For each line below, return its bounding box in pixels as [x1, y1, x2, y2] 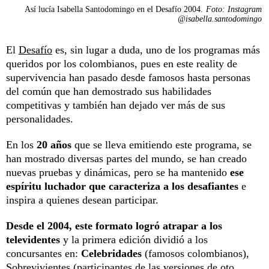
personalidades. [6, 112, 73, 125]
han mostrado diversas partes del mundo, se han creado [6, 152, 247, 165]
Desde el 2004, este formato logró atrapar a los [6, 219, 222, 232]
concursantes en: [6, 247, 81, 259]
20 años [34, 138, 71, 151]
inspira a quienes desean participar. [6, 193, 159, 206]
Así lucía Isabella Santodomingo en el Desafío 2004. [25, 4, 203, 14]
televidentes [6, 233, 63, 246]
